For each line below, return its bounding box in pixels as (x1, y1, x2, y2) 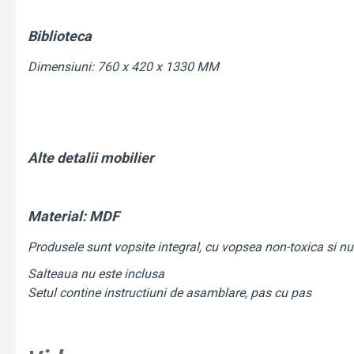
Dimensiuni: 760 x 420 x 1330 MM (28, 59, 219, 75)
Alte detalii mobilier (28, 149, 154, 167)
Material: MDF (28, 208, 119, 225)
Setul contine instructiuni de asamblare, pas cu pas (28, 285, 311, 301)
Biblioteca (28, 28, 95, 45)
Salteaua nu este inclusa (28, 266, 164, 282)
